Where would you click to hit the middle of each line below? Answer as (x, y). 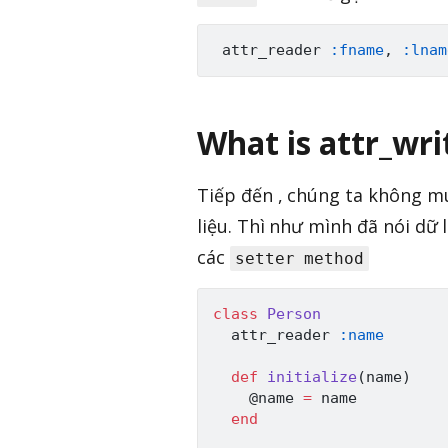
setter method (299, 259)
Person (294, 314)
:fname (357, 50)
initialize (312, 377)
